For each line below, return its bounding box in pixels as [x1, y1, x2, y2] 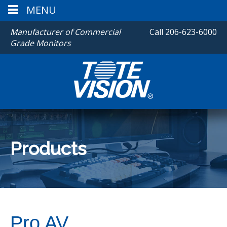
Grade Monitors [10, 37, 71, 49]
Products [10, 138, 86, 159]
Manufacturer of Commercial [10, 26, 121, 37]
